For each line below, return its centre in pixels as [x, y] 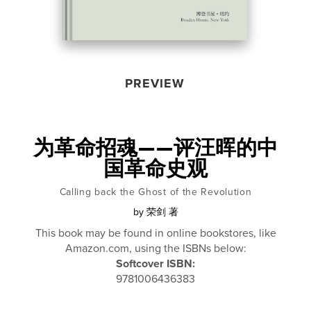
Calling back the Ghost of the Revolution [155, 192]
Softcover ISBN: [155, 263]
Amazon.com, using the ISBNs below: [155, 248]
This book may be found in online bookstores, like [155, 233]
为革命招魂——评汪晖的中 [155, 148]
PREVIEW [154, 83]
